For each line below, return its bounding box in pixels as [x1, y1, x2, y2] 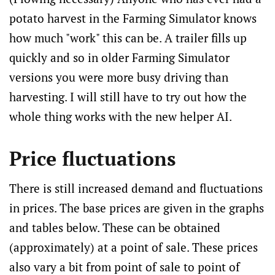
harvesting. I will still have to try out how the [9, 89, 247, 104]
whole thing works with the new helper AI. [9, 109, 232, 124]
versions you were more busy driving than [9, 69, 228, 85]
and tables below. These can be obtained [9, 220, 220, 235]
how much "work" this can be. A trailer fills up [9, 30, 247, 45]
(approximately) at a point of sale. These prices [9, 239, 258, 255]
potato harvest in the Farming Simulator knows [9, 10, 257, 26]
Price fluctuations [9, 145, 176, 171]
